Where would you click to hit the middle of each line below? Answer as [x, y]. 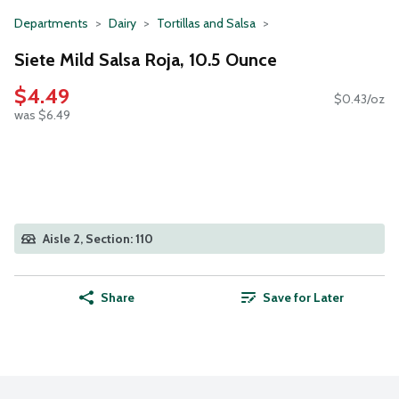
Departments [51, 23]
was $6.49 [42, 115]
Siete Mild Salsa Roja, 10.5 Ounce [146, 59]
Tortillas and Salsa [206, 23]
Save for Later [303, 298]
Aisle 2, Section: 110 [98, 239]
